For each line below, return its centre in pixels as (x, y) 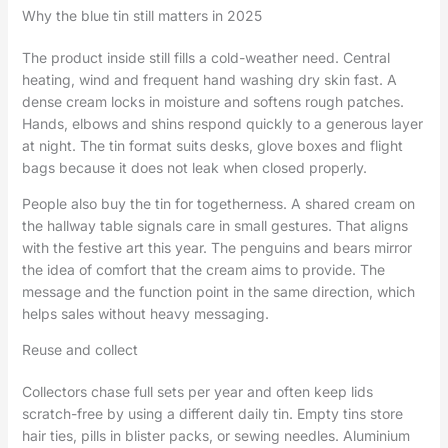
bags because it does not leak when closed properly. (194, 168)
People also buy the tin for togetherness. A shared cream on (218, 204)
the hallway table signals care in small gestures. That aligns (214, 226)
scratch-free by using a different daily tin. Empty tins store (212, 414)
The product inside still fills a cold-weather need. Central (205, 58)
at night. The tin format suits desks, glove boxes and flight (212, 146)
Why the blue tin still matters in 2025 (141, 16)
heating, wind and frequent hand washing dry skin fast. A (209, 80)
